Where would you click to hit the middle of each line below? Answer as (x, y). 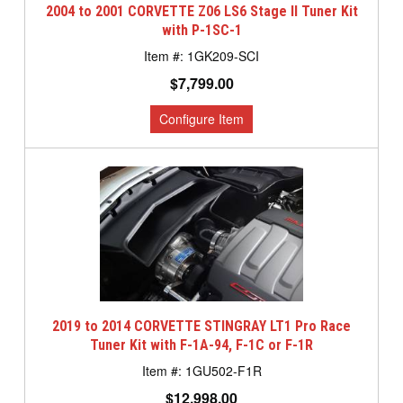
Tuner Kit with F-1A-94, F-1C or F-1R (201, 345)
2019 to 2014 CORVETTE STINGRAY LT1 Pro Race (201, 327)
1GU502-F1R (223, 371)
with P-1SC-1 (201, 31)
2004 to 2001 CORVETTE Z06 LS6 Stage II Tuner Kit (201, 12)
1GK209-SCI (223, 56)
